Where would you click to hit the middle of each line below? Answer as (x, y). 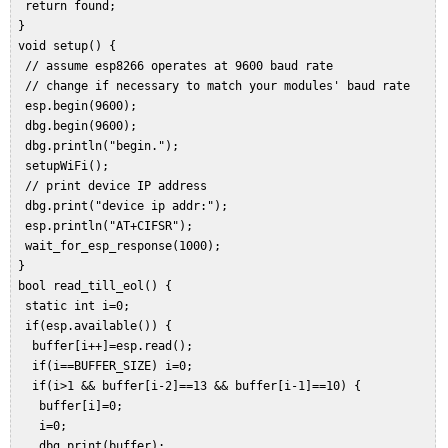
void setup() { (70, 46)
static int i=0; (77, 306)
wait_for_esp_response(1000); (123, 246)
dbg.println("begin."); (102, 146)
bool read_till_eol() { (98, 286)
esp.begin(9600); (81, 106)
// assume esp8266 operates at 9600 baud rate (179, 66)
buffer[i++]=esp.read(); (109, 346)
